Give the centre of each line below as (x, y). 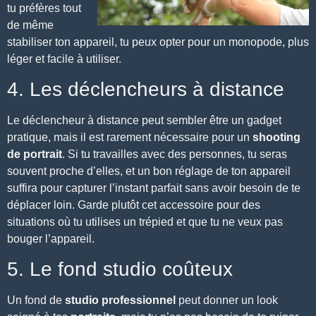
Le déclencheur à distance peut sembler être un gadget (144, 121)
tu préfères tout (44, 8)
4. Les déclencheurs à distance (146, 90)
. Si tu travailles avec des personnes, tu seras (175, 154)
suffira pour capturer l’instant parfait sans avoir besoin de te (154, 188)
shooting (276, 138)
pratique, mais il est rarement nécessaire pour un (130, 138)
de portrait (35, 154)
